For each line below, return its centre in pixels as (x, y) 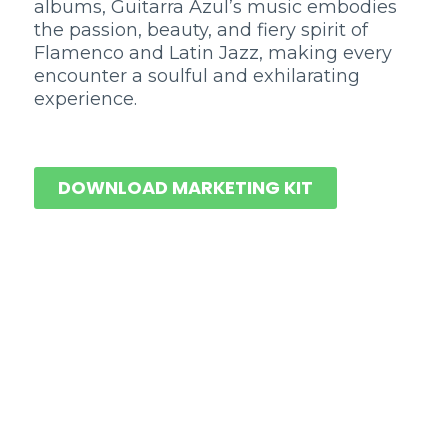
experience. (85, 98)
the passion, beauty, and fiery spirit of (201, 29)
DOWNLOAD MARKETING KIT (185, 187)
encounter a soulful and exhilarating (197, 75)
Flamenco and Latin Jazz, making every (213, 52)
